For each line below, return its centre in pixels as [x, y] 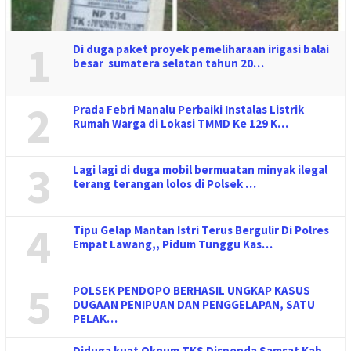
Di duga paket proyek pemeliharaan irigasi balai [201, 49]
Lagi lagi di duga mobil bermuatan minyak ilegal [200, 170]
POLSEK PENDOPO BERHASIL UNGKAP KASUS [192, 291]
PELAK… [95, 319]
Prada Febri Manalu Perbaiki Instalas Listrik [188, 110]
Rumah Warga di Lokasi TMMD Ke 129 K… [181, 124]
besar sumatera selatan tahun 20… [168, 63]
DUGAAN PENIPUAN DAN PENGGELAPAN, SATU [194, 305]
